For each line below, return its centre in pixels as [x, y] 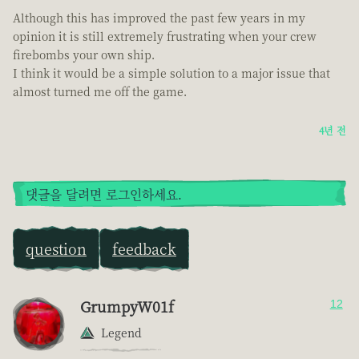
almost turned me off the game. [100, 92]
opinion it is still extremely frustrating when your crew [165, 36]
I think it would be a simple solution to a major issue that [171, 73]
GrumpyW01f [127, 307]
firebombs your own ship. [84, 55]
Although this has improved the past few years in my [159, 18]
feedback [144, 249]
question [56, 249]
